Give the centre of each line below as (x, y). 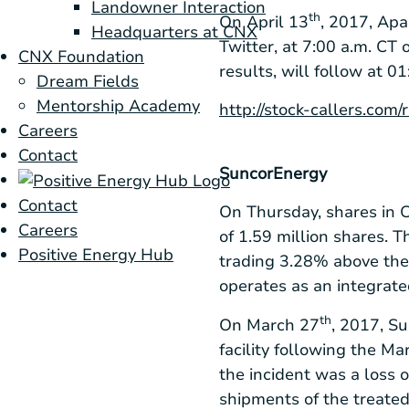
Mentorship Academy (118, 106)
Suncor (246, 173)
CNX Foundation (81, 57)
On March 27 (269, 325)
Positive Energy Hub (96, 255)
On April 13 (264, 21)
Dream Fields (88, 82)
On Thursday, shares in (309, 212)
